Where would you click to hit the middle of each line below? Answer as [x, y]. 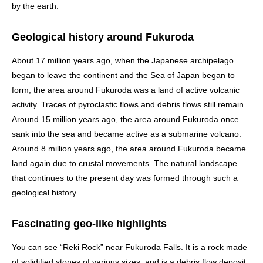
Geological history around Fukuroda [103, 37]
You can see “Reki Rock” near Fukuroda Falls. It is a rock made [129, 247]
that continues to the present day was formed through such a [125, 178]
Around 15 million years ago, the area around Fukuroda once [125, 119]
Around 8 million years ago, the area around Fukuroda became [129, 148]
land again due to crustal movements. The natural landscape [124, 163]
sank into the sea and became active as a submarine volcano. [127, 134]
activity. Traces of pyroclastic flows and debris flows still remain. [129, 104]
